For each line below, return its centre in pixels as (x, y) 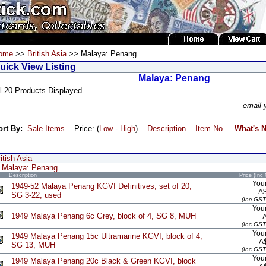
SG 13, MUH (33, 245)
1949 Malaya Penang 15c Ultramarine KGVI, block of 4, (107, 236)
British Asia (47, 54)
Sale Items (46, 129)
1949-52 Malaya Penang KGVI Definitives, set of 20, (102, 186)
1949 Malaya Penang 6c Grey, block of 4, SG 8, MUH (104, 216)
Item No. (210, 129)
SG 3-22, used (36, 195)
